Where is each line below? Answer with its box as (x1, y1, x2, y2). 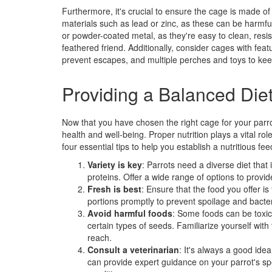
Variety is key (87, 158, 142, 171)
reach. (87, 231, 112, 243)
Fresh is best (87, 182, 141, 195)
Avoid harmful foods (87, 206, 172, 219)
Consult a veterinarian (87, 243, 179, 256)
